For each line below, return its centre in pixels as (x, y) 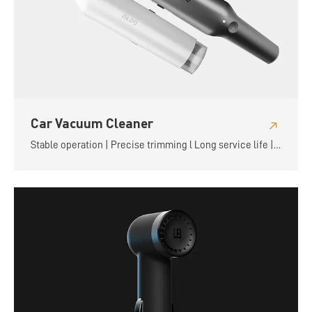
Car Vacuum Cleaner (92, 123)
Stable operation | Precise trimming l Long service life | (152, 146)
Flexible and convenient (83, 162)
